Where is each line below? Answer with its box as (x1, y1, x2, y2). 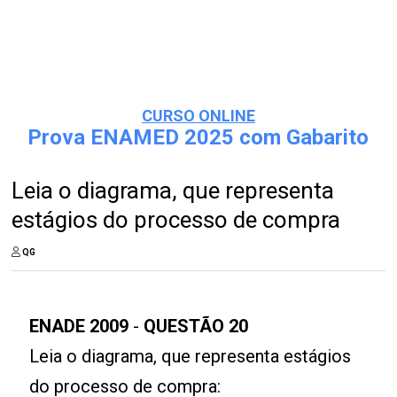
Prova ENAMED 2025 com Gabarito (27, 125, 370, 150)
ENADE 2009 (29, 315, 129, 337)
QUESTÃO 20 (144, 315, 249, 337)
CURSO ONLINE (141, 106, 255, 125)
